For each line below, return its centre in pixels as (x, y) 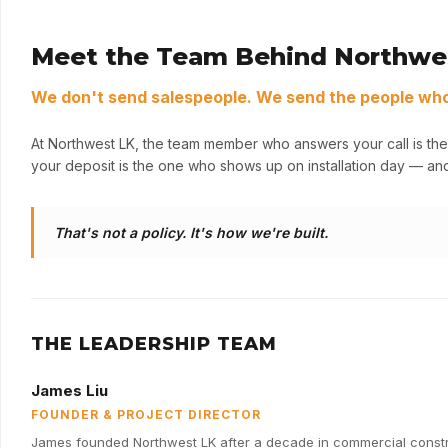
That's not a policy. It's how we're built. (191, 233)
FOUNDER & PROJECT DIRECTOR (146, 415)
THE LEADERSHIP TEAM (154, 344)
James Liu (69, 391)
